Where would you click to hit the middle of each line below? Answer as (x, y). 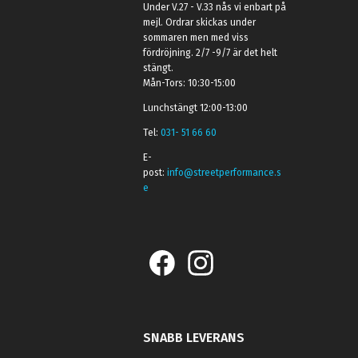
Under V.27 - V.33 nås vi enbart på (215, 8)
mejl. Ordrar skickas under (200, 23)
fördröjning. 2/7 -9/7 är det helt (211, 53)
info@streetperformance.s (225, 173)
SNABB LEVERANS (194, 338)
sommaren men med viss (196, 38)
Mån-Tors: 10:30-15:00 (190, 84)
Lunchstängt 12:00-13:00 (196, 108)
